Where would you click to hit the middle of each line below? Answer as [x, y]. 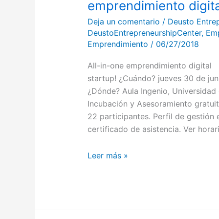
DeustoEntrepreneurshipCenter [144, 33]
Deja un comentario [123, 21]
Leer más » [108, 155]
